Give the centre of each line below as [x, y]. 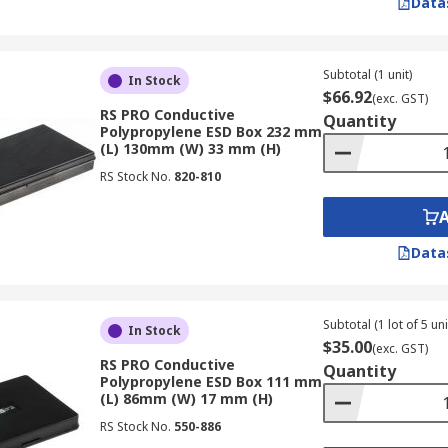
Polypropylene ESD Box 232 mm [210, 131]
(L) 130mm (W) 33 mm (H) [190, 148]
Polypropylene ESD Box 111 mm [210, 381]
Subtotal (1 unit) [367, 74]
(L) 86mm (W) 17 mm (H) [186, 398]
